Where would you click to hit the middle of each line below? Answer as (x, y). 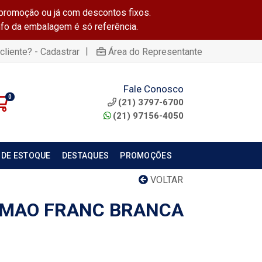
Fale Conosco (153, 89)
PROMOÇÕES (146, 156)
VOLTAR (166, 180)
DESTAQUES (85, 156)
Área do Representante (155, 51)
